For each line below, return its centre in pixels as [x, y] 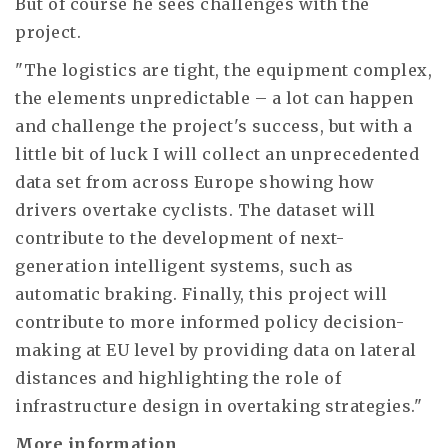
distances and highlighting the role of [178, 378]
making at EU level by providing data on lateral [216, 350]
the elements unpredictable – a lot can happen [214, 98]
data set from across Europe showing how [195, 182]
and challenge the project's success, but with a [214, 126]
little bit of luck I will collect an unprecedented [217, 154]
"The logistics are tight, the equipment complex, [223, 70]
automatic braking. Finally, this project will [201, 294]
